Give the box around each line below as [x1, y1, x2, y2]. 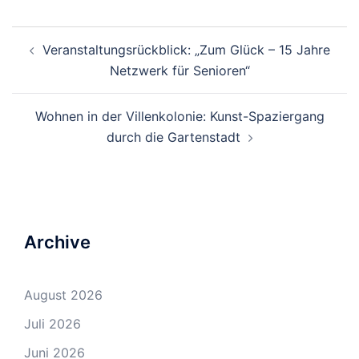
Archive [24, 231, 91, 252]
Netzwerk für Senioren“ [109, 62, 250, 79]
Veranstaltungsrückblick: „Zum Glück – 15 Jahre [42, 41, 330, 58]
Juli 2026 [24, 315, 81, 332]
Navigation [11, 46, 112, 71]
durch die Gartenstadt [106, 128, 240, 145]
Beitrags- [11, 24, 98, 48]
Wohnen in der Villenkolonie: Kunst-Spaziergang [34, 107, 325, 124]
